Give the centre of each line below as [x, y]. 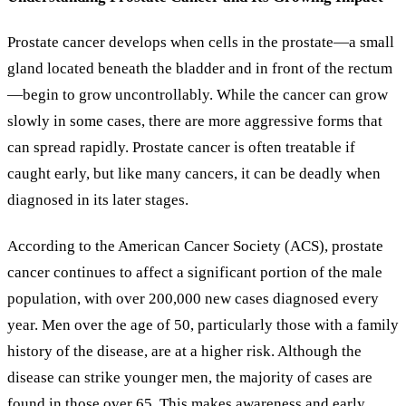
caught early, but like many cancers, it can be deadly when [194, 174]
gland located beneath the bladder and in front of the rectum [200, 69]
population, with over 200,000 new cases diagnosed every [193, 298]
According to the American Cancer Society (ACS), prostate [195, 246]
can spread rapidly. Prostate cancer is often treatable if [181, 148]
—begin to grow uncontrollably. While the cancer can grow [198, 95]
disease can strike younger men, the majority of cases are [190, 377]
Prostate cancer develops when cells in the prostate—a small [201, 43]
